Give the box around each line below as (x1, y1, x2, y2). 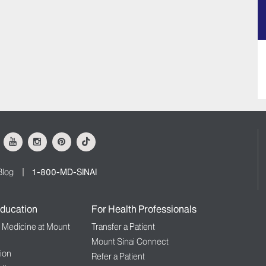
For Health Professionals (91, 203, 197, 216)
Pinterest (65, 132, 99, 144)
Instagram (40, 132, 80, 144)
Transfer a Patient (91, 221, 155, 233)
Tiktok (89, 132, 113, 144)
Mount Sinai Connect (91, 236, 169, 248)
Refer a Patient (91, 251, 145, 262)
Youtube (16, 132, 47, 144)
